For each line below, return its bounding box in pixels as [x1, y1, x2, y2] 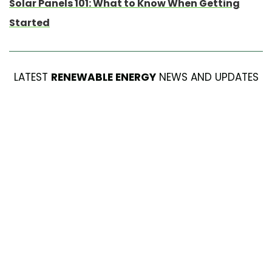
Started [9, 15, 50, 30]
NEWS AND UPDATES [155, 69, 259, 84]
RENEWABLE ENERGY [50, 69, 156, 84]
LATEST [13, 69, 51, 84]
